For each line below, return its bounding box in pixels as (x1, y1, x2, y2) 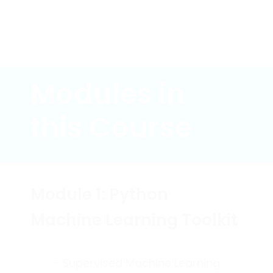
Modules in (30, 82, 185, 111)
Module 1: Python (30, 188, 168, 205)
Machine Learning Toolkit (30, 213, 238, 230)
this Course (30, 115, 192, 144)
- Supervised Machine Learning (52, 258, 220, 271)
